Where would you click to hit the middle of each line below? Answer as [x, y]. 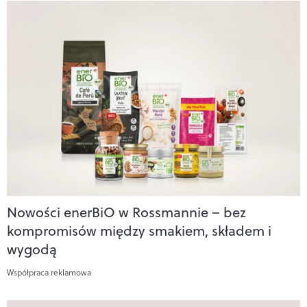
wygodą [32, 249]
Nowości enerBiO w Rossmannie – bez [126, 212]
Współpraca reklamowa [49, 273]
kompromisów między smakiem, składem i [139, 231]
